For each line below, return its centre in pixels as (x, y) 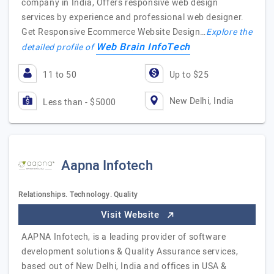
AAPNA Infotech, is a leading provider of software (124, 237)
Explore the (229, 32)
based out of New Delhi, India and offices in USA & (124, 266)
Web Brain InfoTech (143, 47)
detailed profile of (59, 47)
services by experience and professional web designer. (133, 17)
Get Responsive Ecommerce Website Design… (114, 32)
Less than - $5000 (80, 102)
